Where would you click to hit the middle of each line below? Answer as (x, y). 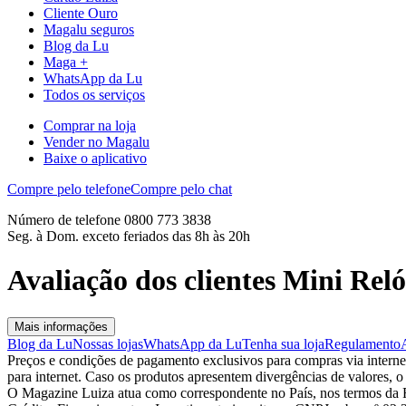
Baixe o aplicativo (95, 158)
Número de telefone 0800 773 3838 (109, 219)
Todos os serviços (94, 94)
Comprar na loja (90, 125)
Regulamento (362, 343)
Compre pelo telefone (69, 188)
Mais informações (61, 326)
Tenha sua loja (283, 343)
